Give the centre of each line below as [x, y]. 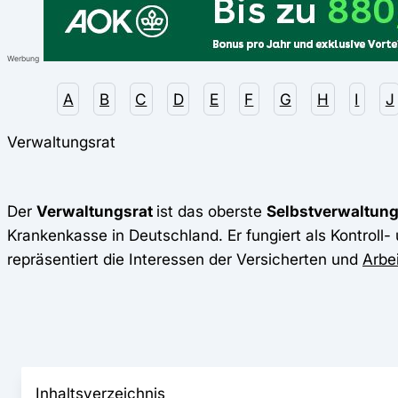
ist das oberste [211, 211]
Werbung [23, 58]
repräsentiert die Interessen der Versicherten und [185, 259]
